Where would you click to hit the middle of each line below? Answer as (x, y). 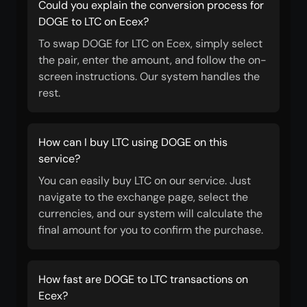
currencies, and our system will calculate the (150, 213)
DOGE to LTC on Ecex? (94, 22)
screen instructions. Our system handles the (149, 76)
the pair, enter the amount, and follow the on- (152, 60)
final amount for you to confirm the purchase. (151, 230)
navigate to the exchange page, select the (143, 197)
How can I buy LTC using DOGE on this (133, 142)
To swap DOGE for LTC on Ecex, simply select (150, 44)
